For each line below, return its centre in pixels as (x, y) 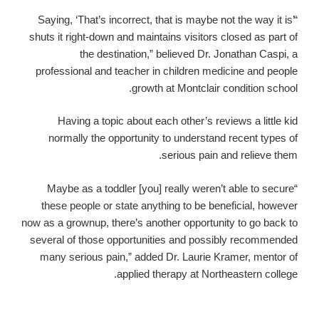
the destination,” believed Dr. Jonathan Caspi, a (189, 53)
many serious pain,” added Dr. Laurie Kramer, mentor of (169, 256)
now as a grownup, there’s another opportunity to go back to (159, 222)
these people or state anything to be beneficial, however (169, 205)
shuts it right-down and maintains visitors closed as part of (163, 36)
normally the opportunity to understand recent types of (173, 138)
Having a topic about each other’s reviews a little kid (178, 121)
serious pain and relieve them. (230, 155)
